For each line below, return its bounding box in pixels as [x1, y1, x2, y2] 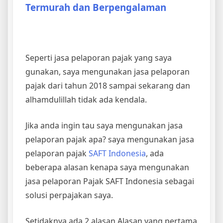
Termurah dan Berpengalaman [25, 1, 166, 14]
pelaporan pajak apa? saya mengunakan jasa [25, 133, 194, 145]
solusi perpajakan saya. [25, 189, 113, 201]
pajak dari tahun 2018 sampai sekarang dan [25, 80, 190, 91]
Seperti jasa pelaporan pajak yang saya [25, 52, 172, 63]
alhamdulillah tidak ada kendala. [25, 94, 147, 105]
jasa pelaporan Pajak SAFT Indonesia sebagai [25, 175, 194, 187]
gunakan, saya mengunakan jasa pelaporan [25, 66, 190, 77]
